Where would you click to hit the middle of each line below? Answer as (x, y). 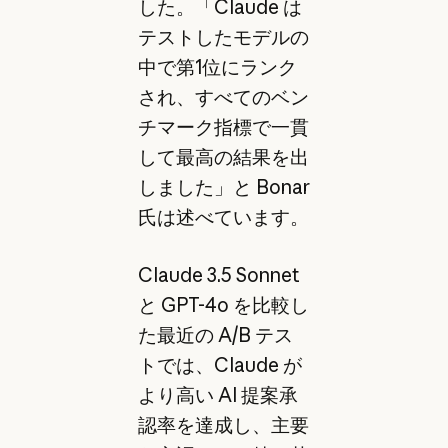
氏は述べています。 (223, 216)
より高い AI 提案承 (217, 395)
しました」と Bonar (223, 186)
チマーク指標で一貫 (223, 126)
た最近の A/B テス (215, 335)
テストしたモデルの (223, 36)
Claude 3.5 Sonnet (218, 275)
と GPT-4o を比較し (223, 305)
